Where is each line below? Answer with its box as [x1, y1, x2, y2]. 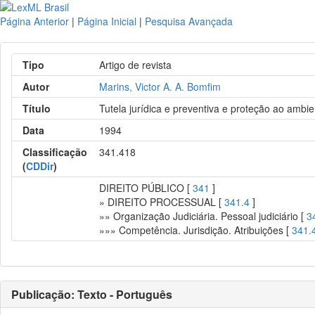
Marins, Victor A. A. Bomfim [99, 79, 221, 94]
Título [22, 101, 51, 115]
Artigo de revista [99, 58, 172, 72]
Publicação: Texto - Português [11, 286, 172, 302]
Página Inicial [77, 14, 136, 28]
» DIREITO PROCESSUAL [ [99, 195, 225, 209]
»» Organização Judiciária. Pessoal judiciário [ [99, 209, 307, 223]
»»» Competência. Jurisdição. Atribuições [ [99, 223, 292, 237]
